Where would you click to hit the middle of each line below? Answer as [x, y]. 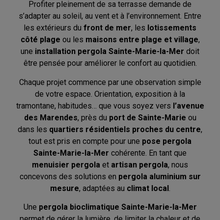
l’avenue [188, 106]
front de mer [107, 28]
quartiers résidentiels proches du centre [125, 129]
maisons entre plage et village [142, 40]
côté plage [40, 40]
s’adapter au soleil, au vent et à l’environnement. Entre [110, 16]
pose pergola [167, 141]
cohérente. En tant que [148, 153]
